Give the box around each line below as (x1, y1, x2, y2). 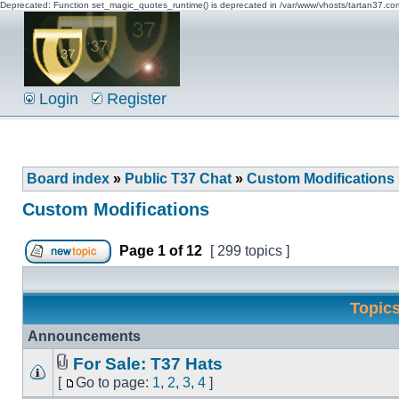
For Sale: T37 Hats (73, 354, 223, 373)
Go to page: (76, 375, 152, 390)
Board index (27, 171, 110, 186)
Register (102, 90, 167, 108)
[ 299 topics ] (207, 243, 293, 258)
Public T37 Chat (125, 171, 232, 186)
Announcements (28, 329, 141, 344)
